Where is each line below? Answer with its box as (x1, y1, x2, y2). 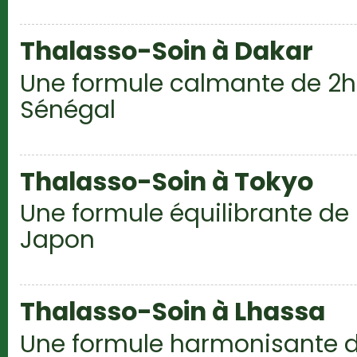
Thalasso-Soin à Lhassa (20, 294, 325, 330)
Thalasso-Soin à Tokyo (20, 163, 313, 199)
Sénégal (20, 92, 116, 126)
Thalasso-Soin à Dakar (20, 33, 313, 69)
